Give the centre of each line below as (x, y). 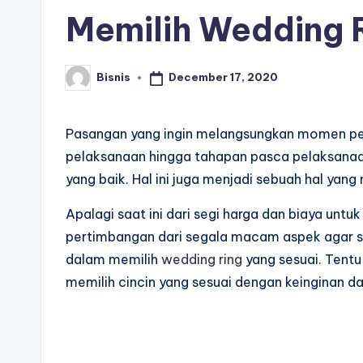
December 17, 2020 (223, 77)
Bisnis (113, 77)
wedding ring (202, 259)
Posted (85, 82)
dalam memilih (113, 259)
